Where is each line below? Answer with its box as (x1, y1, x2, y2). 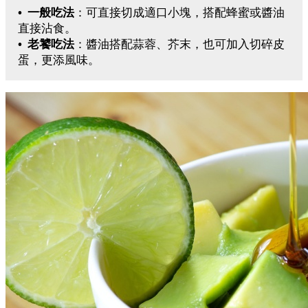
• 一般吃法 (18, 5, 74, 19)
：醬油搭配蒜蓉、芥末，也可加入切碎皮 (74, 37, 285, 51)
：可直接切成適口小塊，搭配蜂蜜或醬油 (74, 5, 285, 19)
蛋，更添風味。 (18, 53, 100, 67)
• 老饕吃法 (18, 37, 74, 51)
